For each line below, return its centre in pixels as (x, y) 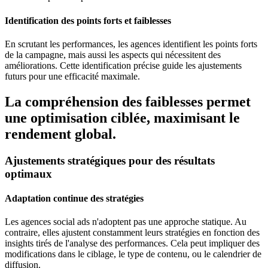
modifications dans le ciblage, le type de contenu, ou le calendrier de (133, 254)
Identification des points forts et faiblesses (88, 20)
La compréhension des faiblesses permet (128, 101)
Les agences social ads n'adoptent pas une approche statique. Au (126, 222)
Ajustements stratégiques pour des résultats (110, 160)
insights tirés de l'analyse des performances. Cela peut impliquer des (132, 243)
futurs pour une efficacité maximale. (72, 76)
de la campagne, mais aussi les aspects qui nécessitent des (113, 54)
